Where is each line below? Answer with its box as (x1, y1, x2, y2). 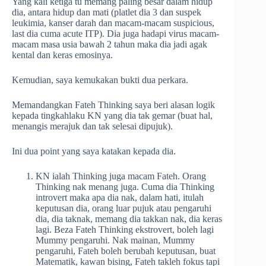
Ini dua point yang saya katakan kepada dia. (12, 146, 176, 157)
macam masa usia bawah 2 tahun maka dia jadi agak (12, 39, 207, 50)
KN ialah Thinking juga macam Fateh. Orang (36, 171, 206, 182)
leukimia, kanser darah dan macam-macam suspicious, (12, 18, 214, 28)
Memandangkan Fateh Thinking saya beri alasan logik (12, 100, 215, 110)
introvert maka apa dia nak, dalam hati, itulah (36, 192, 204, 203)
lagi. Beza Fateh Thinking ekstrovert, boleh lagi (36, 224, 214, 235)
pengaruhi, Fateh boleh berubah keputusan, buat (36, 246, 216, 256)
